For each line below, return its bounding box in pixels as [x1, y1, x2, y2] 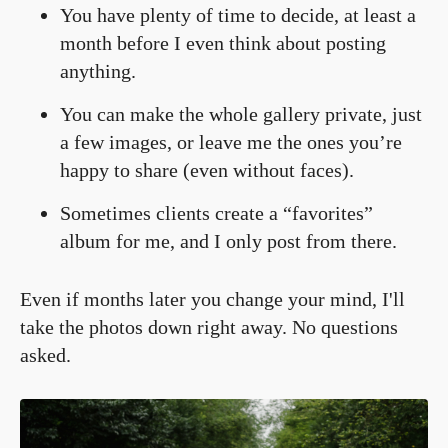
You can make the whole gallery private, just [60, 102, 422, 125]
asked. [20, 343, 71, 366]
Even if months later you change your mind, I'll [20, 287, 405, 310]
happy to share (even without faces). [60, 158, 354, 181]
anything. [60, 59, 136, 82]
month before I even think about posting [60, 31, 386, 54]
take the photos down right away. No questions [20, 315, 398, 338]
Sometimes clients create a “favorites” [60, 201, 373, 224]
